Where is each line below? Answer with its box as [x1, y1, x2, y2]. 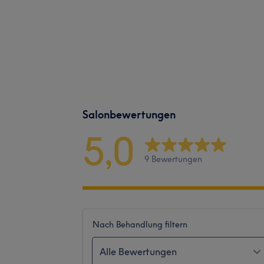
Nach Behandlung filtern [93, 219, 187, 230]
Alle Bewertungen [100, 245, 177, 258]
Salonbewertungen [82, 107, 176, 121]
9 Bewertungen [144, 154, 202, 165]
